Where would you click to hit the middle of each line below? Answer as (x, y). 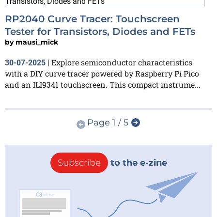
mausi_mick (37, 42)
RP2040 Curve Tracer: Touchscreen (92, 19)
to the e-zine (137, 163)
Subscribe (79, 163)
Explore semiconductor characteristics (122, 62)
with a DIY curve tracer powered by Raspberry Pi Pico (102, 74)
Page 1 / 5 (108, 123)
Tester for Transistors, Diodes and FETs (100, 32)
